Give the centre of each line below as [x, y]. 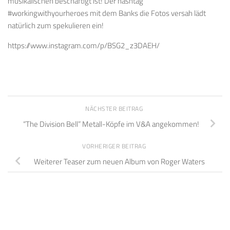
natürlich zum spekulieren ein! [56, 25]
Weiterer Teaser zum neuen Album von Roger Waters [119, 161]
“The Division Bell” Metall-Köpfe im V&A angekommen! [111, 124]
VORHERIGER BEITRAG [115, 146]
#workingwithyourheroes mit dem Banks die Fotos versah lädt [107, 13]
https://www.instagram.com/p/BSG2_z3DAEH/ [84, 45]
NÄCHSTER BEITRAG [115, 108]
